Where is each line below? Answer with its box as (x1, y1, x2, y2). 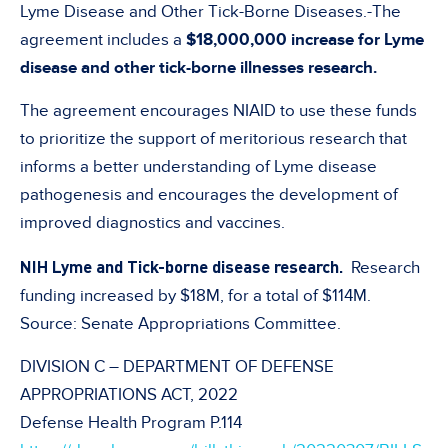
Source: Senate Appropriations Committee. (20, 314, 341, 335)
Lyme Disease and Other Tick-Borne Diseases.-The (20, 2, 401, 23)
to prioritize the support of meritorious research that (20, 129, 407, 150)
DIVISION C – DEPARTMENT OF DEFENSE (20, 357, 334, 378)
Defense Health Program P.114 (20, 413, 242, 434)
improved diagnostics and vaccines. (20, 213, 285, 234)
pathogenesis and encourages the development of (20, 185, 398, 206)
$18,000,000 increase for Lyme (186, 30, 424, 51)
